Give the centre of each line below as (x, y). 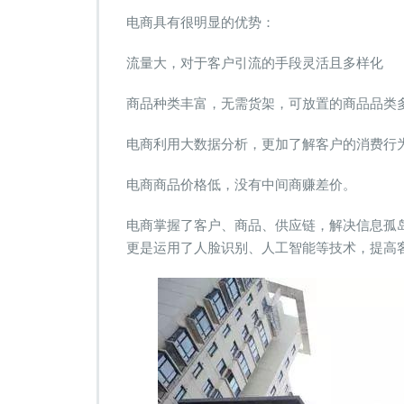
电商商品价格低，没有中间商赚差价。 (241, 184)
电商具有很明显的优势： (201, 22)
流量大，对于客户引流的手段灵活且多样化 (255, 63)
